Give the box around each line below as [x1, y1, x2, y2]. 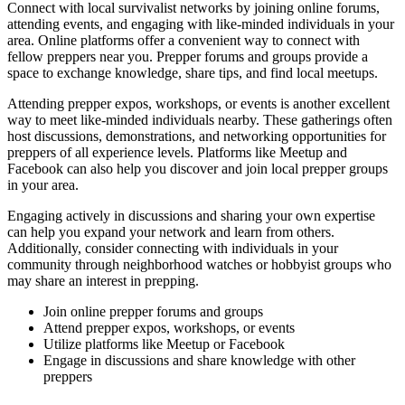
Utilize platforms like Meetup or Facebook [43, 335, 285, 352]
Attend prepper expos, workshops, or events [43, 319, 295, 335]
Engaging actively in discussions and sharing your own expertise [7, 207, 375, 223]
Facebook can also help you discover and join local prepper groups [7, 160, 388, 176]
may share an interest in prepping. [7, 272, 199, 288]
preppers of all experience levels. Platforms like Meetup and [7, 144, 347, 160]
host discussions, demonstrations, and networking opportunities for [7, 127, 386, 144]
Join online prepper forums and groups [43, 303, 263, 319]
